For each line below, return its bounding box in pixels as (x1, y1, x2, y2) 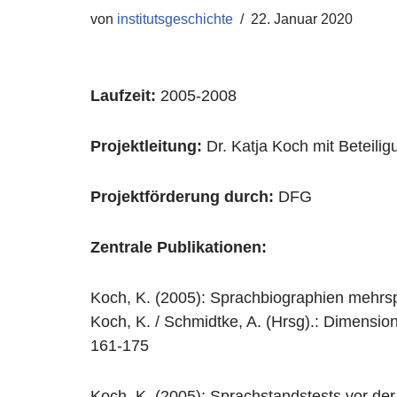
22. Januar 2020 (251, 11, 353, 27)
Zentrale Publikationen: (90, 238, 267, 256)
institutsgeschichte (117, 11, 233, 27)
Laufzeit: (90, 87, 156, 105)
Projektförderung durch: (90, 188, 274, 206)
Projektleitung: (90, 137, 202, 155)
